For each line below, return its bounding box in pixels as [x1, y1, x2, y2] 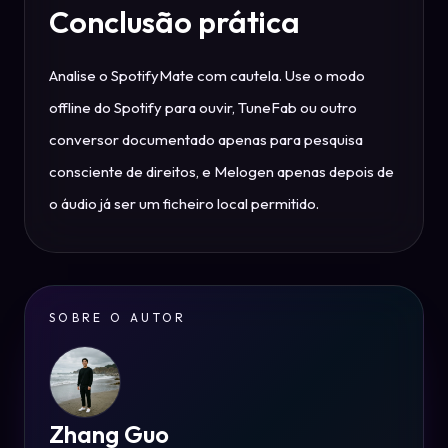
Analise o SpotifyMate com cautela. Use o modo [49, 65, 365, 85]
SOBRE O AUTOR [49, 309, 187, 325]
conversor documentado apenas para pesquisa [49, 129, 363, 149]
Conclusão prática [49, 2, 300, 41]
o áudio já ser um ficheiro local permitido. [49, 193, 319, 213]
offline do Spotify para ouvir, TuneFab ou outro [49, 97, 357, 117]
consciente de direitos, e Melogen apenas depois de [49, 161, 394, 181]
